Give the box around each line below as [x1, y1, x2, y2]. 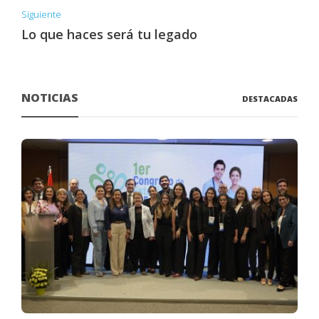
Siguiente [21, 8, 61, 21]
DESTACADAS [242, 93, 298, 104]
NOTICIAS [21, 90, 78, 105]
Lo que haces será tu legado [21, 26, 197, 43]
